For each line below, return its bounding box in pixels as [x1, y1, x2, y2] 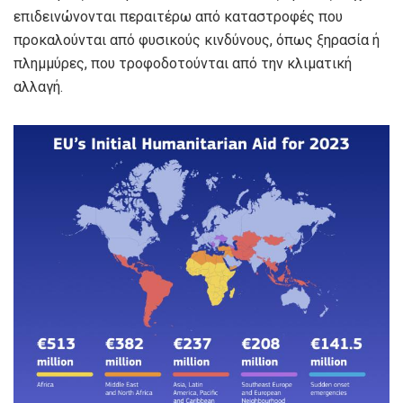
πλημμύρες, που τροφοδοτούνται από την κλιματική [13, 55, 352, 73]
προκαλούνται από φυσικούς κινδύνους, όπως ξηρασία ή [13, 31, 380, 49]
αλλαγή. [13, 78, 63, 96]
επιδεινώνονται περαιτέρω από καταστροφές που [13, 8, 343, 26]
